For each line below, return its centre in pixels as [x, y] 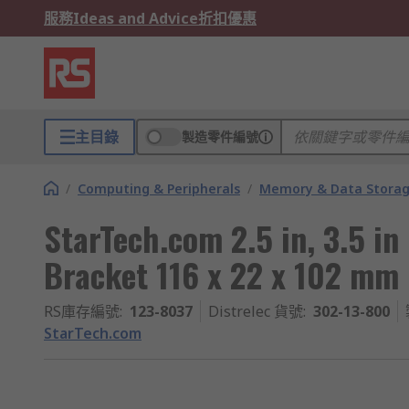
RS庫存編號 [82, 311]
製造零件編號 [220, 136]
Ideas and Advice [136, 18]
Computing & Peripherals [159, 189]
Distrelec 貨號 [256, 311]
